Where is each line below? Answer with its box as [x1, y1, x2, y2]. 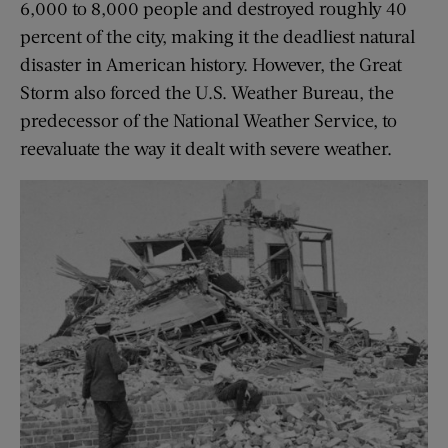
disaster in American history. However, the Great [20, 52, 402, 75]
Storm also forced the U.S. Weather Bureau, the [20, 80, 394, 103]
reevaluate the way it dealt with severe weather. [20, 136, 392, 159]
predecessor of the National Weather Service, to [20, 108, 397, 131]
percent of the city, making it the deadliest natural [20, 24, 415, 47]
